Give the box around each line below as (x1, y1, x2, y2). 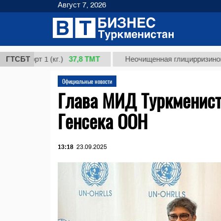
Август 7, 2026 (58, 1, 106, 9)
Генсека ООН (58, 107, 147, 135)
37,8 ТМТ (45, 55, 77, 63)
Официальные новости (62, 77, 112, 85)
